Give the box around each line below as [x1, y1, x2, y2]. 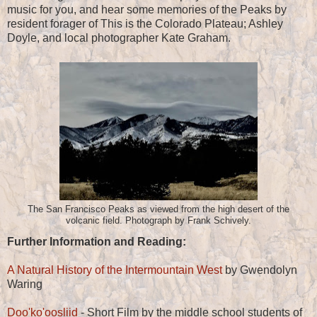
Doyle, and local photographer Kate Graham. [7, 32, 231, 45]
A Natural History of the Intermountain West [7, 263, 222, 276]
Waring [7, 277, 42, 290]
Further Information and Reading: [7, 235, 186, 248]
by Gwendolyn [222, 263, 297, 276]
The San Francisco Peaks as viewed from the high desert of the [28, 204, 289, 215]
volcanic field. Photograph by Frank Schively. [66, 216, 251, 226]
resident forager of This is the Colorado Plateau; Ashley [7, 18, 283, 30]
